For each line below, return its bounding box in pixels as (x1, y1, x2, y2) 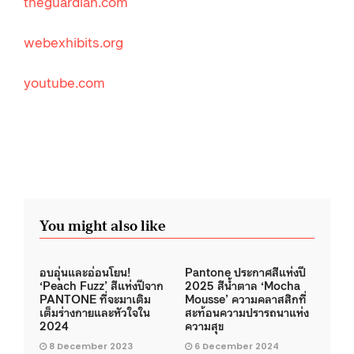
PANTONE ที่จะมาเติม (40, 290, 151, 306)
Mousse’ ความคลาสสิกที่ (185, 290, 307, 306)
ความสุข (185, 317, 224, 333)
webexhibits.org (24, 32, 123, 51)
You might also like (40, 212, 165, 239)
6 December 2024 (194, 339, 279, 352)
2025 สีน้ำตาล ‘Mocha (185, 277, 300, 292)
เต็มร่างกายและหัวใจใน (40, 303, 150, 319)
